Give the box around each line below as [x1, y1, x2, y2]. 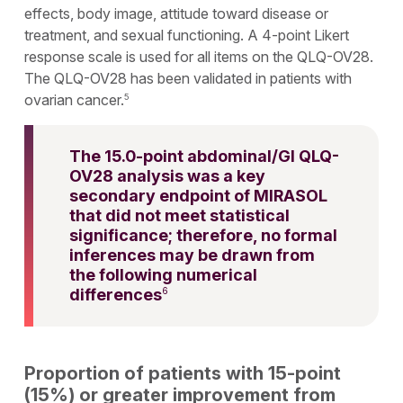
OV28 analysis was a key [69, 166, 266, 185]
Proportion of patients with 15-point [24, 363, 342, 384]
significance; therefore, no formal [69, 226, 338, 245]
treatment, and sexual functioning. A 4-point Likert [24, 26, 350, 44]
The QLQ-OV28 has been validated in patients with [24, 69, 353, 87]
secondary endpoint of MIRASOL [69, 186, 328, 205]
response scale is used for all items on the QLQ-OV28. [24, 48, 374, 66]
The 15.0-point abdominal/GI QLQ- [69, 147, 340, 166]
